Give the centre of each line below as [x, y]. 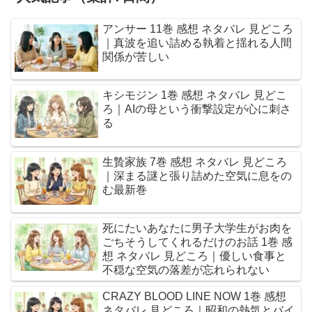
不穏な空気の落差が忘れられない [186, 270]
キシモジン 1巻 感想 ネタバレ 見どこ [195, 95]
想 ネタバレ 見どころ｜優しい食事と [195, 256]
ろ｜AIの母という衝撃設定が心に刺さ [197, 109]
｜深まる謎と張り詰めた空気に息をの [197, 175]
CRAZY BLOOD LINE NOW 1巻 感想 [195, 296]
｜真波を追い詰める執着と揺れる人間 [197, 42]
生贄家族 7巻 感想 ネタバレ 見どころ [195, 162]
